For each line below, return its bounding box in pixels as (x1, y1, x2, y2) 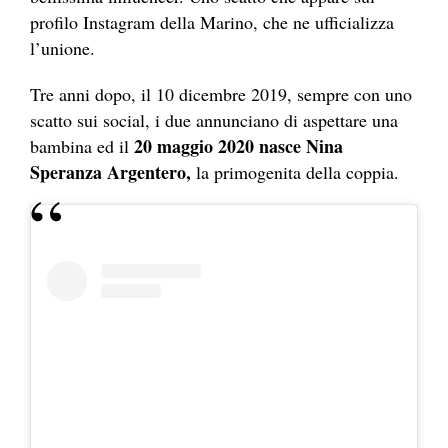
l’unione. (30, 36, 95, 61)
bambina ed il (30, 134, 134, 159)
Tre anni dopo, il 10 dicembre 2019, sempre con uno (30, 82, 412, 107)
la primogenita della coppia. (191, 160, 399, 185)
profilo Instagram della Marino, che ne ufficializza (30, 10, 394, 35)
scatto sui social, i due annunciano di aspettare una (30, 108, 398, 133)
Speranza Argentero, (30, 159, 191, 186)
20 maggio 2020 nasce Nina (134, 133, 343, 160)
